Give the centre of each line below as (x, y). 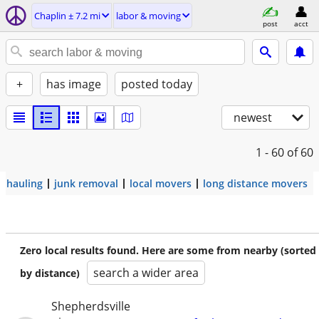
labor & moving (148, 16)
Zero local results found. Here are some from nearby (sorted (168, 250)
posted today (157, 84)
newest (253, 117)
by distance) (50, 273)
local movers (161, 183)
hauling (25, 183)
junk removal (86, 183)
